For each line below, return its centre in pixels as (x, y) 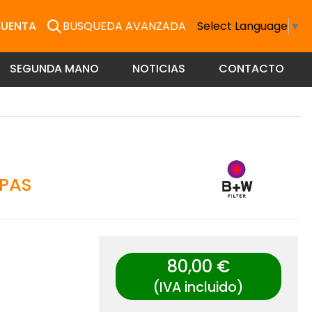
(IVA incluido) (199, 288)
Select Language (242, 26)
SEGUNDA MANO (54, 69)
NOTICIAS (159, 69)
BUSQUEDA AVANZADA (125, 26)
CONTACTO (251, 69)
